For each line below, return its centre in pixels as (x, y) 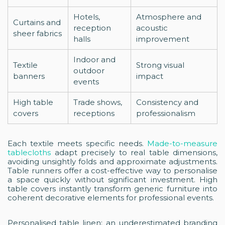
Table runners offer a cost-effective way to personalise (113, 170)
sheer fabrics (37, 33)
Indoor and (94, 59)
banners (29, 76)
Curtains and (37, 22)
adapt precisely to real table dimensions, (134, 152)
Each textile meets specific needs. (77, 143)
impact (150, 76)
